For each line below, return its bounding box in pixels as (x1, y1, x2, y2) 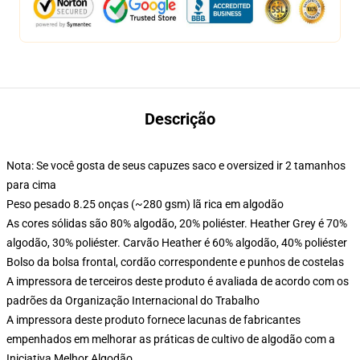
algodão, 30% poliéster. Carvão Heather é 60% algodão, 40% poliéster (6, 236, 347, 249)
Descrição (145, 109, 215, 129)
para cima (6, 178, 56, 191)
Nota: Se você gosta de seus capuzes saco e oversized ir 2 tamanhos (6, 159, 346, 172)
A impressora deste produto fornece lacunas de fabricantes (6, 313, 301, 326)
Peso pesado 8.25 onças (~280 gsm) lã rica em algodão (6, 198, 284, 211)
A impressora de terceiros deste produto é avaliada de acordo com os (6, 275, 349, 288)
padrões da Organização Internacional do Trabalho (6, 294, 260, 307)
